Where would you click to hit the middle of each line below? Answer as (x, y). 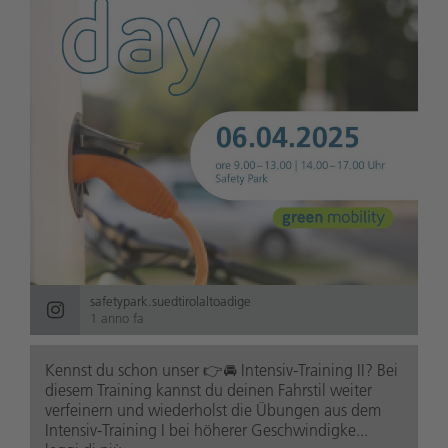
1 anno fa (117, 318)
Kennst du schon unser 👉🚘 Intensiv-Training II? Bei (221, 370)
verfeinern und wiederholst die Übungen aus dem (213, 410)
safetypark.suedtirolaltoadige (170, 301)
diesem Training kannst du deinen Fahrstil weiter (208, 390)
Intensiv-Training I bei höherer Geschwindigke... (206, 430)
